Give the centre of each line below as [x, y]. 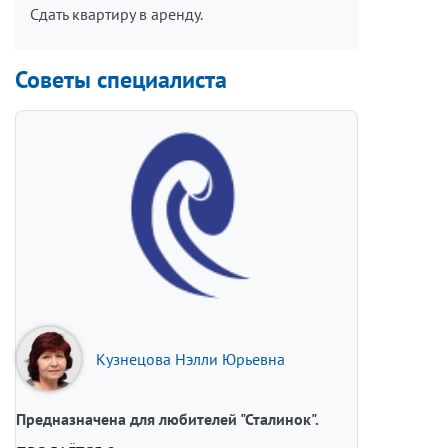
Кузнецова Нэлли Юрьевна [190, 359]
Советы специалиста [121, 80]
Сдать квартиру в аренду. [116, 14]
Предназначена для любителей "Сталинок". [167, 419]
